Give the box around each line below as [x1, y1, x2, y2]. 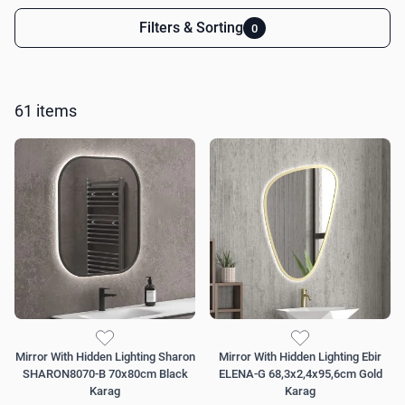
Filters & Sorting [139, 19, 244, 37]
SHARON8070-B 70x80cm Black [22, 367, 188, 381]
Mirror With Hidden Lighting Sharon [14, 350, 195, 364]
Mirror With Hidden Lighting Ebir [219, 350, 381, 364]
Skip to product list [28, 25, 147, 43]
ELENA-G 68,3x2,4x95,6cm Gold [218, 367, 382, 381]
